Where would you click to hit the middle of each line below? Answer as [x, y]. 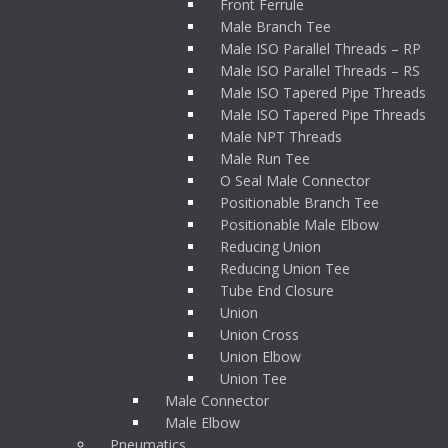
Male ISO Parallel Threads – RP [320, 48]
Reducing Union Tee [285, 268]
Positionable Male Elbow [299, 224]
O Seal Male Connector [295, 180]
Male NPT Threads [281, 136]
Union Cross [259, 334]
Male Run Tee [265, 158]
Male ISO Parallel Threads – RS [320, 70]
